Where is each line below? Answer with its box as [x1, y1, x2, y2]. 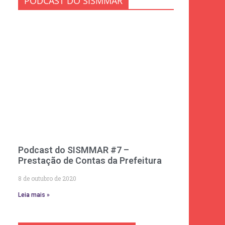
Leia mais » [18, 191, 50, 198]
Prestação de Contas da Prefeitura [18, 155, 162, 166]
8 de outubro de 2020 [18, 174, 76, 182]
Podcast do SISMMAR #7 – [18, 144, 129, 155]
